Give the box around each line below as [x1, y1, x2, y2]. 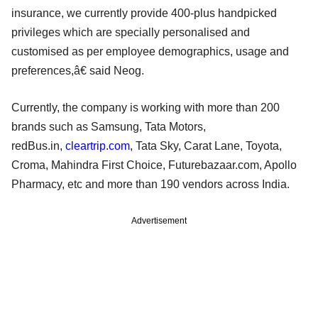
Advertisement [131, 215, 187, 226]
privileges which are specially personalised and [11, 26, 250, 38]
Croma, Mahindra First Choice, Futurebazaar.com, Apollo [11, 158, 297, 171]
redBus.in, [11, 139, 65, 152]
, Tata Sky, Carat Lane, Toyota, [130, 139, 282, 152]
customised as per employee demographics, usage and [11, 45, 289, 57]
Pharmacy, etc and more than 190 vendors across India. [11, 177, 290, 190]
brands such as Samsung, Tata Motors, [11, 120, 206, 133]
